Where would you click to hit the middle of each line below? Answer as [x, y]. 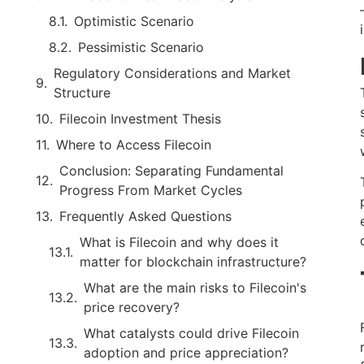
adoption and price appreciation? [186, 352]
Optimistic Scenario [134, 21]
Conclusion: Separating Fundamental [171, 170]
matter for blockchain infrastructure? [193, 261]
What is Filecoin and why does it [179, 242]
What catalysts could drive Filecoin [191, 333]
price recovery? [132, 307]
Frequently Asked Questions [145, 216]
